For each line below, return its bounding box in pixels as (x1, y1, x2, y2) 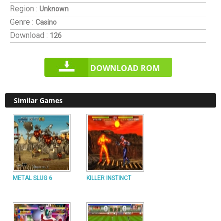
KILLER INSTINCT (86, 175, 131, 182)
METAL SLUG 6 (13, 175, 52, 182)
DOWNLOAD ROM (90, 63, 160, 74)
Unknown (39, 5, 69, 13)
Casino (36, 18, 57, 26)
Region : (10, 4, 37, 13)
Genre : (10, 17, 34, 27)
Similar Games (14, 96, 63, 105)
